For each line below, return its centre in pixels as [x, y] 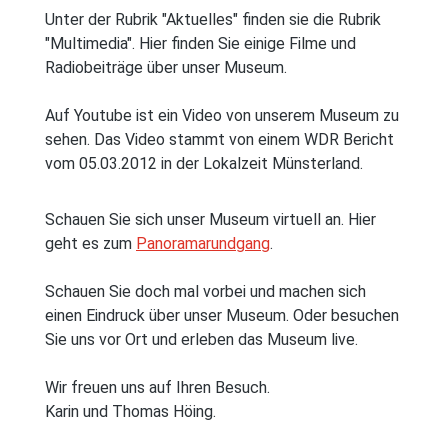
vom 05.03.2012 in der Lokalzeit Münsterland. [204, 164]
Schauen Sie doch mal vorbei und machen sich [205, 292]
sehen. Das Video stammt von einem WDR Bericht [219, 140]
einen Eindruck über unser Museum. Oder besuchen [222, 316]
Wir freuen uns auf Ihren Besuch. [157, 388]
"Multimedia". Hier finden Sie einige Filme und [200, 44]
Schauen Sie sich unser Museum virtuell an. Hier [210, 220]
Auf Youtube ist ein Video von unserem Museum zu [222, 116]
